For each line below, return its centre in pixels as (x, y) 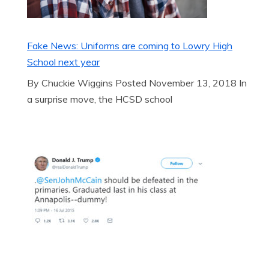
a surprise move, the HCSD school (100, 99)
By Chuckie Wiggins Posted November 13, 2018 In (137, 83)
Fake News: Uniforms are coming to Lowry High (130, 46)
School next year (63, 62)
